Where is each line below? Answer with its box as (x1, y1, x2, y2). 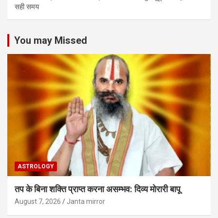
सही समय (15, 2, 39, 12)
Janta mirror (67, 197, 105, 205)
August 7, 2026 (15, 197, 61, 205)
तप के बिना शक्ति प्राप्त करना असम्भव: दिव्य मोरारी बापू (15, 183, 181, 194)
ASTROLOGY (18, 163, 54, 170)
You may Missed (14, 35, 87, 47)
